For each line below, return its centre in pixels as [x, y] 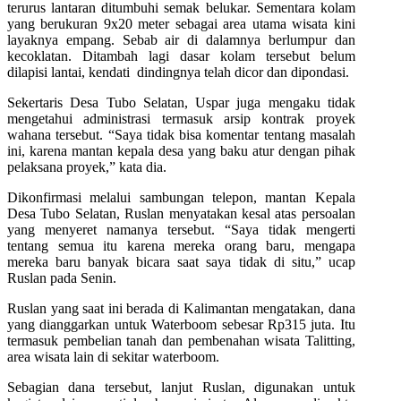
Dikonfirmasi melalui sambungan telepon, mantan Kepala [181, 197]
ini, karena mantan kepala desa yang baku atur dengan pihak [181, 150]
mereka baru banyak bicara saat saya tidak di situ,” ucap [181, 261]
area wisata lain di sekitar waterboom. [113, 356]
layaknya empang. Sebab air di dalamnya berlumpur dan [181, 39]
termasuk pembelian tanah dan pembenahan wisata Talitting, [181, 340]
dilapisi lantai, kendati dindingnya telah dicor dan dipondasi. [178, 72]
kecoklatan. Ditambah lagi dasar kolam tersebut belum [181, 55]
